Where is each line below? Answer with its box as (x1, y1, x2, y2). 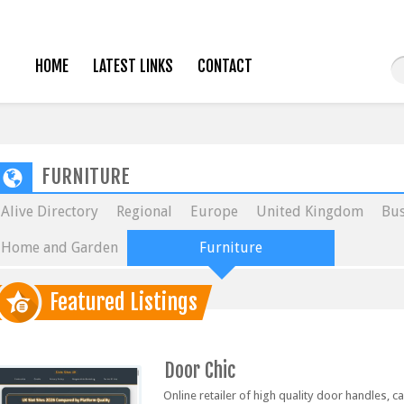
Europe (190, 203, 238, 220)
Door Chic (165, 358, 235, 382)
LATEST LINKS (92, 57, 173, 76)
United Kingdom (256, 203, 363, 220)
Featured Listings (50, 289, 197, 316)
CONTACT (197, 57, 252, 76)
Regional (116, 203, 172, 220)
